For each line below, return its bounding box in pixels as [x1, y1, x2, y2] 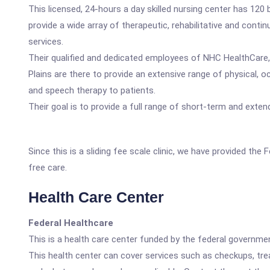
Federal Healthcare [28, 218, 113, 228]
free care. [28, 162, 67, 173]
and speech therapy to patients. [28, 85, 155, 96]
